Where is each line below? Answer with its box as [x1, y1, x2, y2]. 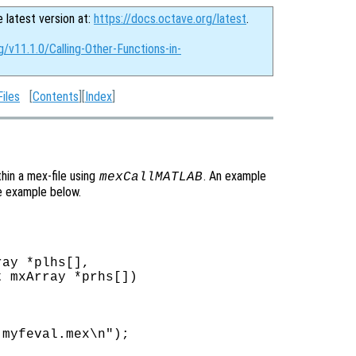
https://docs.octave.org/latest [94, 11, 246, 26]
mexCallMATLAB [99, 169, 203, 184]
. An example [203, 168, 266, 184]
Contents [33, 89, 79, 104]
